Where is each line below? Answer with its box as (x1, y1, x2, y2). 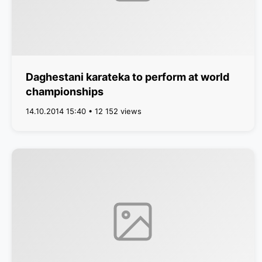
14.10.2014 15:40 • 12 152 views (26, 106, 142, 116)
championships (26, 85, 104, 98)
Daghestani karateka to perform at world (26, 71, 229, 83)
